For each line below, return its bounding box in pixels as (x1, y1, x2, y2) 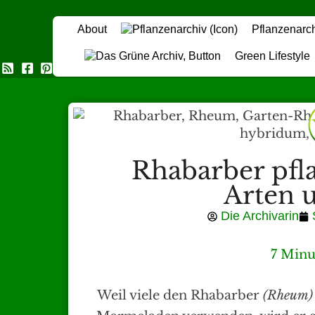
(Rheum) (263, 288, 313, 304)
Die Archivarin (221, 209, 300, 224)
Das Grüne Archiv (53, 60, 171, 77)
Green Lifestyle (235, 50, 310, 63)
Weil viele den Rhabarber (97, 288, 263, 304)
